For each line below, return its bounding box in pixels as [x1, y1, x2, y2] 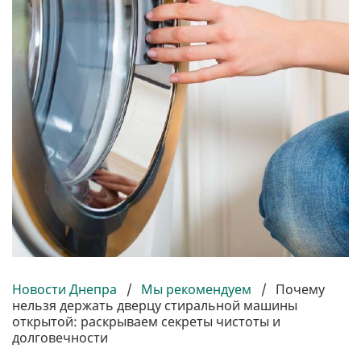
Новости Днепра [12, 280, 120, 299]
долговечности [12, 329, 108, 347]
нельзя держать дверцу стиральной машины [12, 297, 297, 315]
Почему [276, 280, 325, 299]
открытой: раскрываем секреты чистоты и [12, 313, 280, 331]
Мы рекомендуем [141, 280, 251, 299]
